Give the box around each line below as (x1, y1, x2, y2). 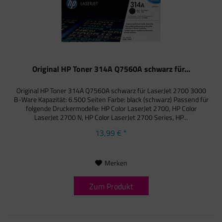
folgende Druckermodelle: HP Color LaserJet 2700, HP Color (25, 103, 197, 113)
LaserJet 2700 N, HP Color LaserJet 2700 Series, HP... (34, 111, 188, 122)
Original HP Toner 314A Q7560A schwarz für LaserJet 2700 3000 (16, 85, 206, 96)
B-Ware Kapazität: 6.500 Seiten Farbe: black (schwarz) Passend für (13, 94, 209, 105)
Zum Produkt (89, 180, 133, 192)
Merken (104, 157, 127, 168)
